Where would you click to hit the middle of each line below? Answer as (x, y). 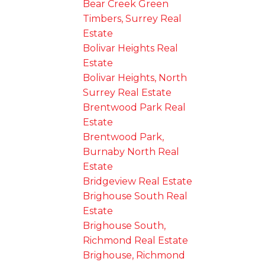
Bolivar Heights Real (131, 48)
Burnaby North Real (131, 151)
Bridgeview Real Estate (138, 181)
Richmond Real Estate (136, 240)
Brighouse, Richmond (134, 255)
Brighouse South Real (135, 196)
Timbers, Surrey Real (132, 18)
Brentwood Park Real (135, 107)
